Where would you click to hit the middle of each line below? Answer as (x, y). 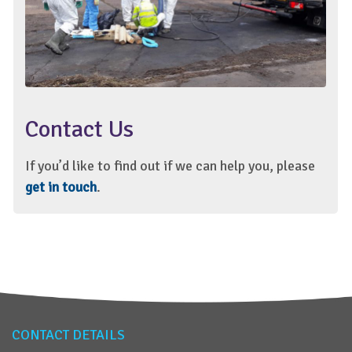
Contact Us (79, 129)
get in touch (61, 187)
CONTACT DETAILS (68, 335)
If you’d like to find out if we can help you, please (170, 165)
